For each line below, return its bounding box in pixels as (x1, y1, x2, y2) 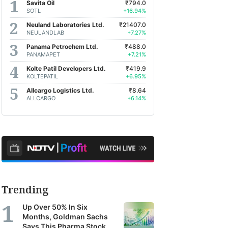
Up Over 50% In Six (22, 203, 88, 211)
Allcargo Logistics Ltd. (26, 86, 94, 94)
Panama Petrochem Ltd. (26, 42, 98, 50)
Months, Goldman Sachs (22, 212, 108, 221)
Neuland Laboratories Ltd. (26, 20, 104, 28)
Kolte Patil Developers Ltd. (26, 64, 106, 72)
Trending (2, 183, 48, 196)
